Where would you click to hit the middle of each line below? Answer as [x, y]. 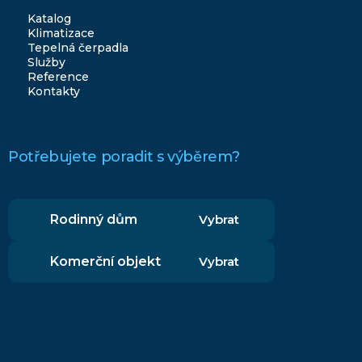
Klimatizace [61, 33]
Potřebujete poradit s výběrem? [124, 157]
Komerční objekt [105, 261]
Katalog [49, 19]
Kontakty [54, 91]
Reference [58, 77]
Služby [46, 62]
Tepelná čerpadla [78, 48]
